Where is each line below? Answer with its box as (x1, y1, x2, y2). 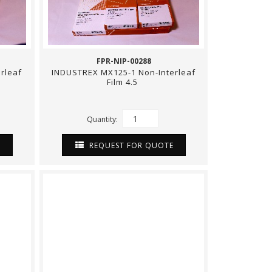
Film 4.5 (107, 76, 140, 87)
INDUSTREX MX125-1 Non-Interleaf (52, 67, 195, 78)
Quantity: (86, 114, 120, 124)
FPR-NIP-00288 (96, 56, 151, 66)
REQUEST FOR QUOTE (86, 140, 174, 151)
